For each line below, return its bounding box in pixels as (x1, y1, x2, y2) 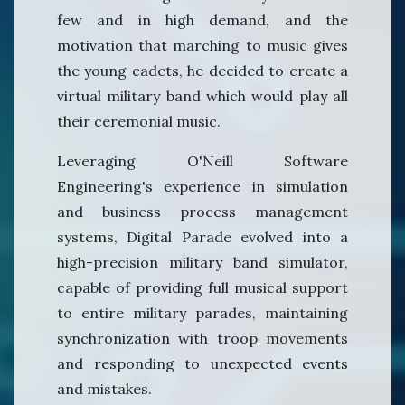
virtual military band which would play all (57, 87, 348, 106)
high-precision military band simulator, (57, 253, 348, 272)
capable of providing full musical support (57, 278, 348, 297)
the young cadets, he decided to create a (57, 61, 348, 80)
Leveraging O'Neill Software (57, 152, 348, 171)
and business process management (57, 202, 348, 221)
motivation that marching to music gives (57, 36, 348, 55)
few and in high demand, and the (57, 11, 348, 30)
